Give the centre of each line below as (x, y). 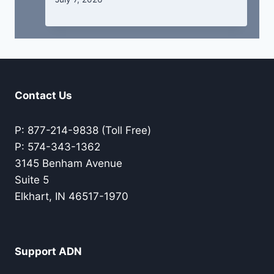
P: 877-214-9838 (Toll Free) (83, 130)
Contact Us (43, 95)
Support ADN (48, 251)
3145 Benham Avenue (70, 163)
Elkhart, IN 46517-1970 (72, 196)
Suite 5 (33, 180)
